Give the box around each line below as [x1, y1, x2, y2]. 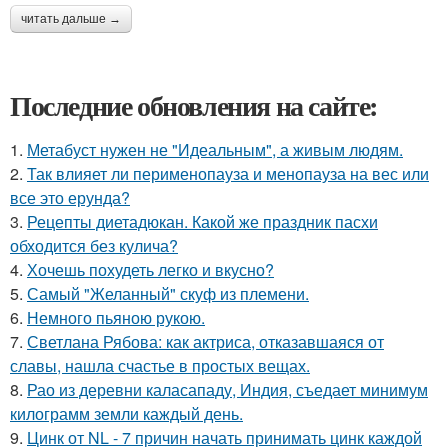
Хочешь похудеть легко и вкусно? [27, 257, 274, 281]
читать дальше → [21, 11, 121, 26]
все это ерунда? [10, 185, 130, 209]
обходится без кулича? [10, 233, 178, 257]
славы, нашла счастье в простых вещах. [10, 353, 310, 377]
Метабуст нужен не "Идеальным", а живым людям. [27, 137, 403, 161]
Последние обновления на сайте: [10, 84, 378, 126]
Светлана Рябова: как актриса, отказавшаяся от [27, 329, 384, 353]
